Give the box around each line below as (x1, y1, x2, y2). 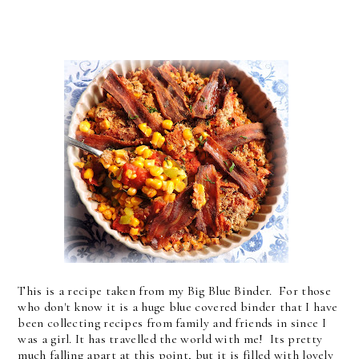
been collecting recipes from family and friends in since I (18, 315, 326, 332)
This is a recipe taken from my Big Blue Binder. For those (18, 283, 331, 300)
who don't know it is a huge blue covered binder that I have (18, 299, 338, 316)
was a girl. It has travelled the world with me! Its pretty (18, 331, 323, 348)
